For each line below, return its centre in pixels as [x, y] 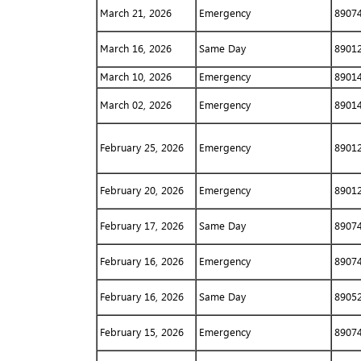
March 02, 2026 [135, 105]
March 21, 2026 [135, 13]
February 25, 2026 [141, 147]
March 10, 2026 [135, 77]
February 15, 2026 [141, 332]
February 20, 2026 [141, 190]
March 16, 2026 [135, 48]
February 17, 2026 [141, 226]
